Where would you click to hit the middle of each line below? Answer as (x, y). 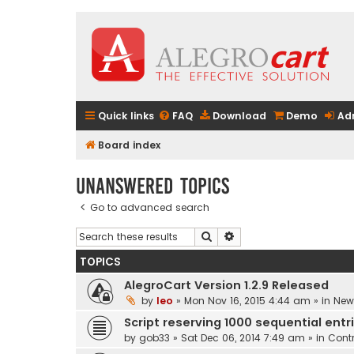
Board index (129, 145)
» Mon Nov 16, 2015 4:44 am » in (253, 301)
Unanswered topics (153, 186)
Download (239, 116)
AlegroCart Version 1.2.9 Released (226, 286)
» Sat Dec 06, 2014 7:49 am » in (249, 338)
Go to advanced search (150, 207)
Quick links (126, 116)
